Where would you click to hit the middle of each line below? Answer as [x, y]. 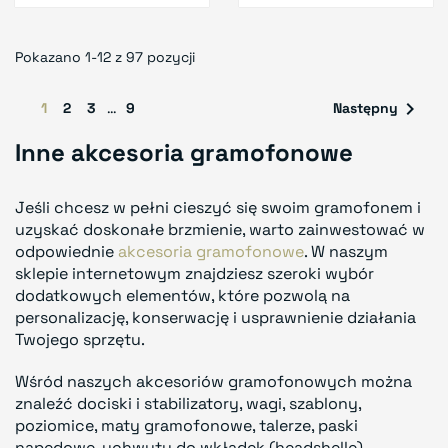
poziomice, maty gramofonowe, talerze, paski [186, 425]
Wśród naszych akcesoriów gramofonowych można [213, 381]
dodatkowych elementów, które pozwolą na [182, 295]
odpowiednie [66, 251]
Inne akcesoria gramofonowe [184, 152]
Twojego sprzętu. [80, 339]
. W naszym [346, 251]
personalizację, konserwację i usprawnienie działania [215, 317]
